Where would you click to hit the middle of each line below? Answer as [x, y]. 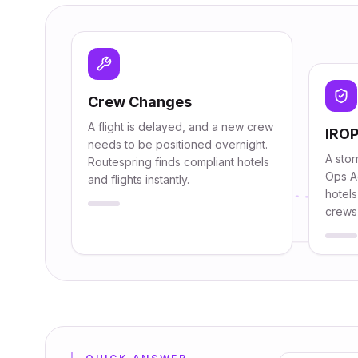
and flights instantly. [139, 179]
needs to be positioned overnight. [178, 144]
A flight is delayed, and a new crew [181, 127]
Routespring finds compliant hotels [179, 162]
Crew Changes [140, 102]
